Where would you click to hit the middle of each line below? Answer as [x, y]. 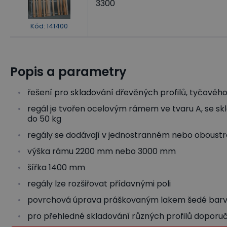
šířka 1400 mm [56, 167]
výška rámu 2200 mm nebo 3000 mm [102, 151]
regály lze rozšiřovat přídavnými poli [99, 184]
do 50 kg [44, 119]
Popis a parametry [68, 72]
